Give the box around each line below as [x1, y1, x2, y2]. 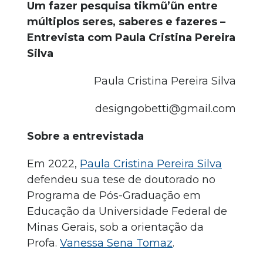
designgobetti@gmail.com [95, 102, 236, 115]
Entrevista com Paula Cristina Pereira [27, 31, 235, 44]
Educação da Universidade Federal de [27, 205, 227, 218]
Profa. [27, 237, 60, 249]
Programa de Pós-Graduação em [27, 189, 201, 202]
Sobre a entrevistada [27, 130, 144, 143]
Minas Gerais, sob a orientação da [27, 221, 204, 234]
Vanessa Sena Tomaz [60, 237, 173, 249]
